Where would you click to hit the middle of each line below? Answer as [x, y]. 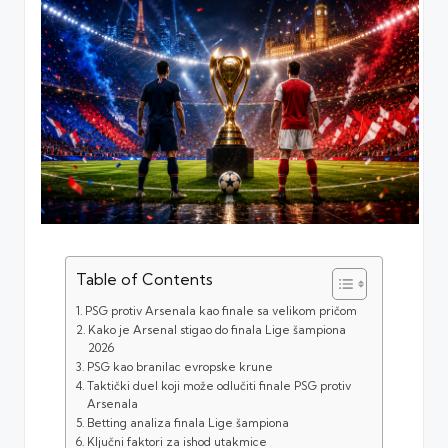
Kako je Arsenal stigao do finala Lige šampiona [217, 329]
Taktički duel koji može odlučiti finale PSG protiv [219, 385]
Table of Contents [144, 279]
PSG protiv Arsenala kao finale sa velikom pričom [221, 310]
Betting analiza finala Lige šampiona [188, 422]
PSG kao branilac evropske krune [180, 366]
